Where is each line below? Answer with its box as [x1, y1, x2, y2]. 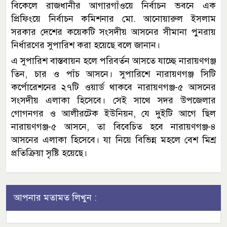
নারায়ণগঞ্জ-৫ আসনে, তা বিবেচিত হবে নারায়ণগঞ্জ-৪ [11, 121, 216, 132]
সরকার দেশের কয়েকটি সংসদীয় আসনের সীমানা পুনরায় [11, 26, 216, 37]
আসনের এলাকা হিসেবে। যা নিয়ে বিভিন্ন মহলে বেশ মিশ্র [11, 134, 216, 145]
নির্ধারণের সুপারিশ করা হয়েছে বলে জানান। [11, 39, 160, 51]
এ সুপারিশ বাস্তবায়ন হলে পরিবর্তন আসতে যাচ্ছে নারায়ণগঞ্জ [11, 55, 216, 66]
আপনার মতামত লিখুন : [14, 192, 97, 203]
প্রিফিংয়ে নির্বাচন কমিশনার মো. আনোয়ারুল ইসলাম [11, 13, 216, 24]
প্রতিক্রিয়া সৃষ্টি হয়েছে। [11, 147, 87, 159]
